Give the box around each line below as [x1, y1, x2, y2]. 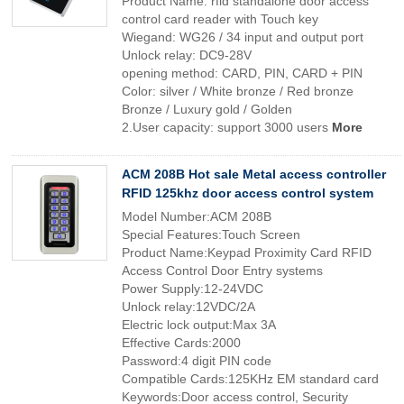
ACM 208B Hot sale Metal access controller [122, 167, 386, 181]
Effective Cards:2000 [122, 335, 241, 350]
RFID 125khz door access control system [122, 186, 373, 200]
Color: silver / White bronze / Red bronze [122, 84, 353, 98]
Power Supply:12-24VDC [122, 281, 263, 296]
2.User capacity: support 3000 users [122, 120, 332, 134]
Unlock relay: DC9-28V [122, 48, 252, 62]
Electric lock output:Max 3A [122, 317, 276, 332]
